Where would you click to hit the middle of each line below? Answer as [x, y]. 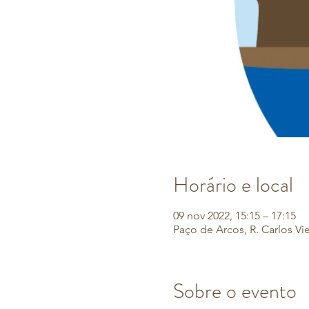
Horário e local [233, 185]
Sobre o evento [235, 291]
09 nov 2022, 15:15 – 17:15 [234, 216]
